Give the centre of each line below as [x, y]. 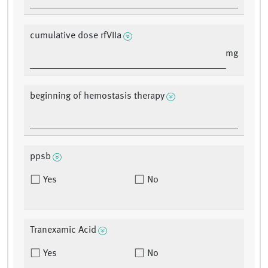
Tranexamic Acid [63, 231]
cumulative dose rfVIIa [76, 36]
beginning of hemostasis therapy [97, 97]
